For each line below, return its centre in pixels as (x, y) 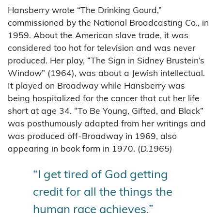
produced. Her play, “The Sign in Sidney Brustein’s (106, 61)
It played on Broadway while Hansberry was (96, 86)
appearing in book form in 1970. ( (74, 149)
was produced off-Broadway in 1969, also (92, 137)
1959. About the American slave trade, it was (98, 36)
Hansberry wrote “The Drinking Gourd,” (85, 11)
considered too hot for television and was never (101, 48)
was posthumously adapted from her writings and (107, 124)
